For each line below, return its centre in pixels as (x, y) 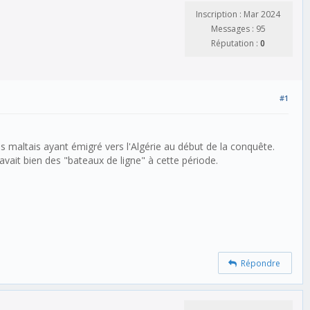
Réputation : (236, 43)
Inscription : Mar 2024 (238, 14)
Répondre (259, 263)
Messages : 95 (238, 29)
